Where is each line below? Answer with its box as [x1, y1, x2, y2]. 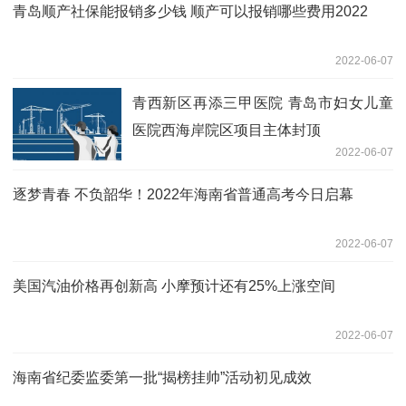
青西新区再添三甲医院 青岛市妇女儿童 [132, 94, 393, 111]
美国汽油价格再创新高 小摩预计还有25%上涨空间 [13, 277, 335, 294]
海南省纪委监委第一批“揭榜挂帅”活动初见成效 [13, 369, 312, 385]
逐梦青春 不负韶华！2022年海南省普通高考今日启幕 [13, 186, 353, 202]
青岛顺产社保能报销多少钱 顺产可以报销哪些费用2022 [13, 3, 368, 19]
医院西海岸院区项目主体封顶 [132, 121, 321, 138]
